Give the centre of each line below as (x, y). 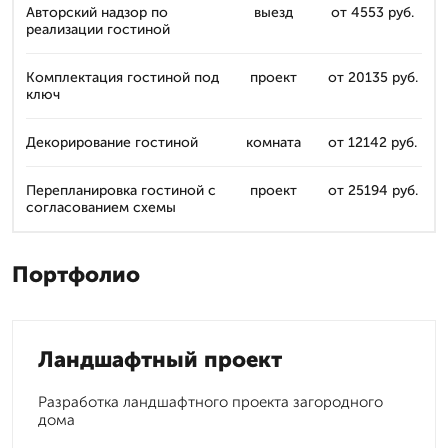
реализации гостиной (98, 29)
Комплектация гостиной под (122, 77)
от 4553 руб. (372, 12)
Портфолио (76, 274)
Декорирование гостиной (112, 142)
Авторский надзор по (97, 12)
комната (273, 142)
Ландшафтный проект (160, 359)
